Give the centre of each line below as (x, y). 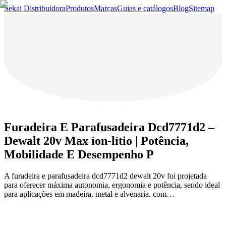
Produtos (80, 8)
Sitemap (202, 8)
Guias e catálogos (145, 8)
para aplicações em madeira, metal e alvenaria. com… (89, 194)
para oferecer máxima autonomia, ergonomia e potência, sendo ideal (112, 185)
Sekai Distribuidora (35, 8)
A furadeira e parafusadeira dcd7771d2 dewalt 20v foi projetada (105, 176)
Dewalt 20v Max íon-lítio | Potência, (96, 140)
